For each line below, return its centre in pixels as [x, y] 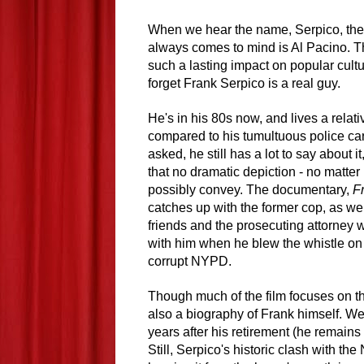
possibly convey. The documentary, [250, 190]
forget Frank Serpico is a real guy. [244, 84]
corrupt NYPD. [190, 262]
